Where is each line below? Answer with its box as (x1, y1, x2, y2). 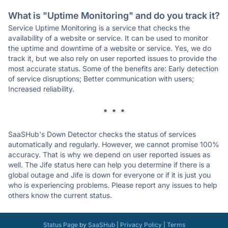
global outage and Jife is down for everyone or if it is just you (8, 170, 211, 179)
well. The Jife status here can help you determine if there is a (8, 160, 210, 169)
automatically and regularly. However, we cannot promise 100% (8, 140, 219, 149)
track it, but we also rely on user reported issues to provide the (8, 54, 217, 63)
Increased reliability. (8, 84, 74, 93)
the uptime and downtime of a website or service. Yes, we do (8, 44, 211, 52)
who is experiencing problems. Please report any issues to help (8, 181, 217, 189)
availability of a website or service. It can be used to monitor (8, 34, 208, 42)
